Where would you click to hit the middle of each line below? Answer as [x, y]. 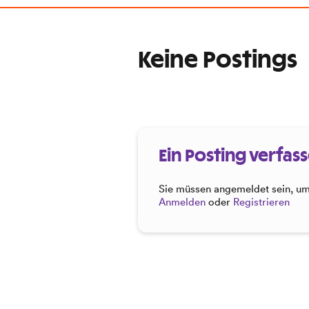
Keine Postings [218, 60]
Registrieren [261, 201]
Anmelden [182, 201]
